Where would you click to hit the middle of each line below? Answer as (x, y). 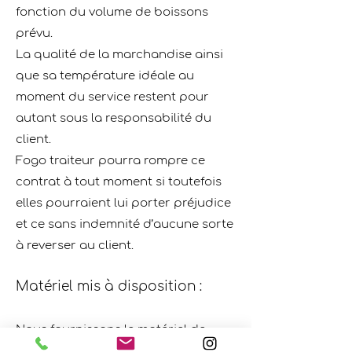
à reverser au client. (75, 246)
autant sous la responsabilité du (114, 118)
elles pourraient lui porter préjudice (123, 203)
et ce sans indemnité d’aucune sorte (125, 224)
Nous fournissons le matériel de (111, 330)
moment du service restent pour (112, 97)
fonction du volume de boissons (112, 12)
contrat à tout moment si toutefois (119, 182)
